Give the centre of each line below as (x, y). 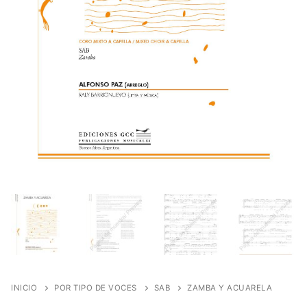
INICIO (24, 287)
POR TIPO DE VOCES (96, 287)
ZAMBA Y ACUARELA (230, 287)
